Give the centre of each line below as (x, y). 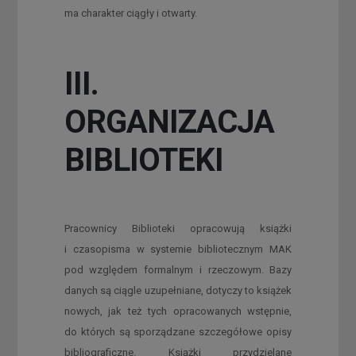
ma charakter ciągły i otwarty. (130, 13)
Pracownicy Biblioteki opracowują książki (178, 228)
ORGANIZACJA (169, 122)
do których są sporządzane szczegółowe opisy (178, 331)
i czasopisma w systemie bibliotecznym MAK (178, 249)
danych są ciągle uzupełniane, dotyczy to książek (178, 290)
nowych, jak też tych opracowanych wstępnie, (178, 311)
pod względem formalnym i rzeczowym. (164, 269)
